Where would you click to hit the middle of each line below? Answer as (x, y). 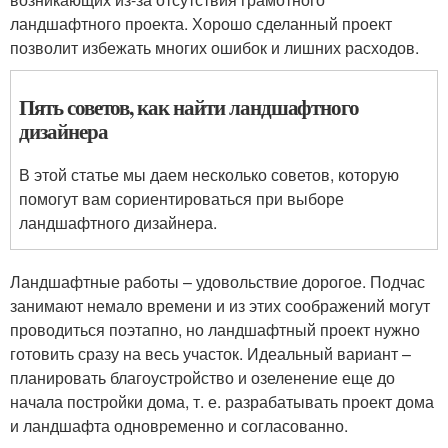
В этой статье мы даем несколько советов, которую (209, 175)
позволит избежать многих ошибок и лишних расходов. (214, 48)
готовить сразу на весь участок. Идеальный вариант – (210, 354)
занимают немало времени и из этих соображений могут (220, 306)
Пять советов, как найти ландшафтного (189, 107)
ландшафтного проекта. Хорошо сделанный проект (201, 24)
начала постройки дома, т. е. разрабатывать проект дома (222, 402)
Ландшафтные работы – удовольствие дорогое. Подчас (217, 282)
